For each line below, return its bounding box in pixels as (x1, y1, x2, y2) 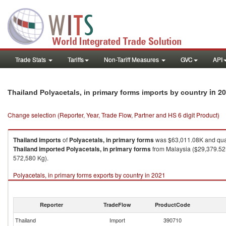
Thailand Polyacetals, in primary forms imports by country (8, 88, 209, 96)
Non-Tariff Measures (104, 55, 160, 64)
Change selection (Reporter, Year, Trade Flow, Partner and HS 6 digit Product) (8, 110, 219, 119)
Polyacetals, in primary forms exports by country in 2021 (13, 171, 165, 179)
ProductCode (155, 201, 190, 208)
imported (39, 144, 65, 153)
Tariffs (68, 55, 84, 64)
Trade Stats (15, 55, 47, 64)
